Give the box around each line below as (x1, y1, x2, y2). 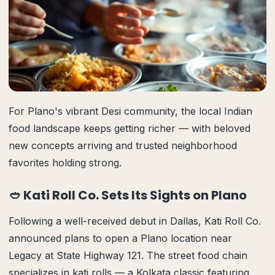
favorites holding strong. (9, 157, 122, 169)
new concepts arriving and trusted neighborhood (9, 139, 237, 152)
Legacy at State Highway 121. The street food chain (9, 249, 247, 261)
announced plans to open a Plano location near (9, 232, 232, 244)
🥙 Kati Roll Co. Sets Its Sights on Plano (9, 187, 247, 204)
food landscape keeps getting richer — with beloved (9, 122, 250, 134)
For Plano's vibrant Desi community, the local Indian (9, 105, 252, 117)
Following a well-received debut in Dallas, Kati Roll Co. (9, 215, 261, 227)
